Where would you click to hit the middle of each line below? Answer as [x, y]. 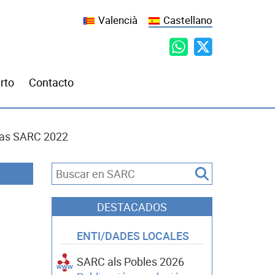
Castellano [188, 20]
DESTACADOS [132, 207]
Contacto [51, 83]
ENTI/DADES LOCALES [133, 236]
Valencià [118, 20]
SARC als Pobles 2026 [130, 262]
